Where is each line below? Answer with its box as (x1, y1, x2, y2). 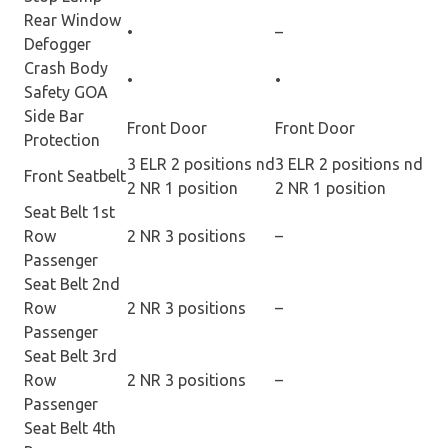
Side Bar (24, 106, 84, 125)
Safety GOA (24, 82, 108, 101)
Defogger (24, 34, 91, 53)
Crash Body (24, 58, 108, 77)
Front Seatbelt (24, 166, 126, 185)
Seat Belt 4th (24, 418, 116, 437)
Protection (24, 130, 100, 149)
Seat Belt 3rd (24, 346, 117, 365)
